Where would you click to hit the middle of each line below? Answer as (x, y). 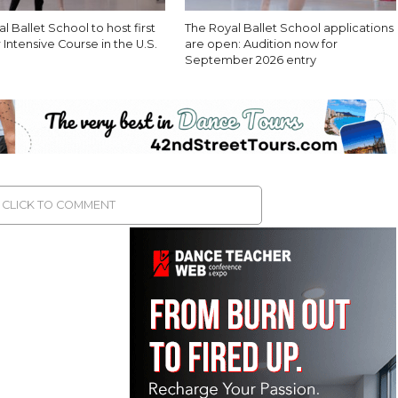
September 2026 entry (251, 60)
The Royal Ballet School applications (290, 28)
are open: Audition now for (262, 44)
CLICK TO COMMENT (59, 205)
